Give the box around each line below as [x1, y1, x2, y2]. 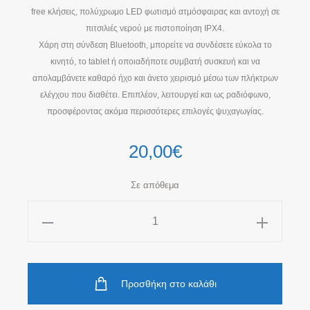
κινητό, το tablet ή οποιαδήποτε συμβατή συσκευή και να [50, 57, 260, 67]
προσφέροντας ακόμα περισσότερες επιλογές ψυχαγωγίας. [46, 107, 264, 117]
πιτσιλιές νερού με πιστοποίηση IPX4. [86, 24, 224, 34]
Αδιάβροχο [33, 229, 79, 241]
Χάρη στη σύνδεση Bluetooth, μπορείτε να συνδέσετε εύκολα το [38, 40, 272, 51]
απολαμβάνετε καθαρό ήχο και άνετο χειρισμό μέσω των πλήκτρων [32, 73, 278, 84]
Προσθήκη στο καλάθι [120, 278, 217, 290]
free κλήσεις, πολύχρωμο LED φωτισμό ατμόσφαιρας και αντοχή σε [30, 7, 280, 17]
